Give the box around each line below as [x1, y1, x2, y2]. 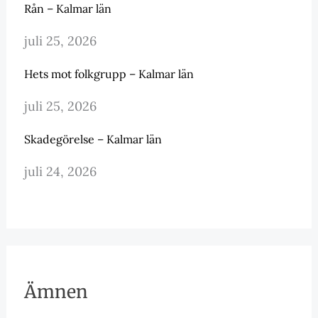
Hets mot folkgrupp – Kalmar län [23, 67, 194, 82]
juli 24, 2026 [23, 163, 97, 180]
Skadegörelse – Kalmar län [23, 132, 162, 147]
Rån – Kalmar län [23, 1, 111, 16]
